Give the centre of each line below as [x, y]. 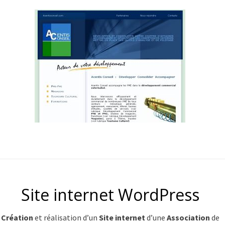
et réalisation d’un [66, 217]
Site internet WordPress [110, 194]
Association [189, 217]
